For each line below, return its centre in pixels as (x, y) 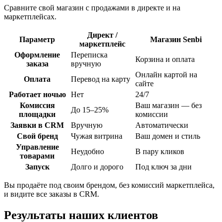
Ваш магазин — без (168, 106)
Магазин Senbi (176, 40)
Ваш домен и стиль (168, 136)
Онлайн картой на (166, 75)
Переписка (89, 55)
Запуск (37, 167)
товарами (37, 156)
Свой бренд (37, 136)
